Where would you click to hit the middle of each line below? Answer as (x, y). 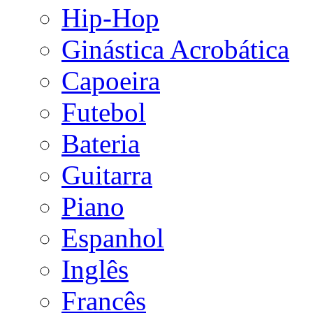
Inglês (95, 270)
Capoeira (111, 81)
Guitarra (107, 175)
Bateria (101, 144)
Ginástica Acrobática (175, 50)
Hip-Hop (110, 18)
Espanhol (113, 238)
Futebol (104, 112)
